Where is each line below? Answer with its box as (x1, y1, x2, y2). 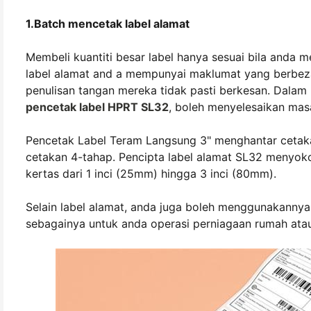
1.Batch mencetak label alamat (26, 17, 190, 31)
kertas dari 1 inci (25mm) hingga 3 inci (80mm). (26, 167, 276, 180)
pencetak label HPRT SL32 (26, 100, 169, 114)
